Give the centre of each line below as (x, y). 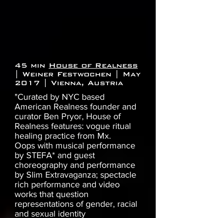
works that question (52, 194)
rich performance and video (67, 185)
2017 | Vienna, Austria (69, 83)
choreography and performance (75, 165)
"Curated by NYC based (60, 97)
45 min (32, 65)
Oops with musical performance (75, 146)
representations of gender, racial (76, 204)
